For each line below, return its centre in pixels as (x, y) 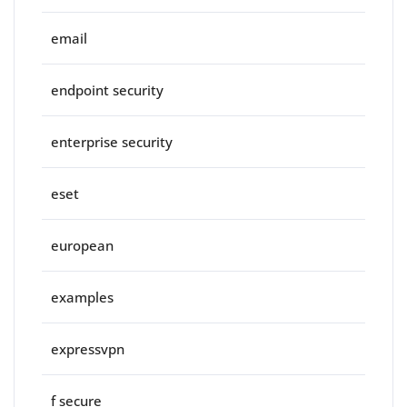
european (82, 246)
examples (82, 298)
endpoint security (107, 90)
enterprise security (112, 142)
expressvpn (88, 349)
